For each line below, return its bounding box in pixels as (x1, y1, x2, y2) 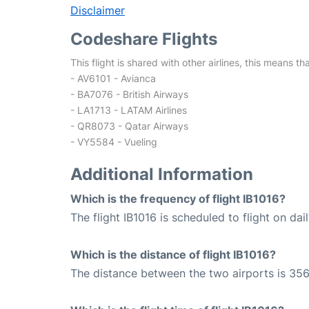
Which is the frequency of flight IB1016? (70, 192, 286, 206)
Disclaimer (70, 3, 125, 17)
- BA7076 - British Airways (70, 88, 188, 100)
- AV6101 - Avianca (70, 72, 156, 84)
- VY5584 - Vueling (70, 136, 157, 148)
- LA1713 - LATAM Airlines (70, 104, 187, 116)
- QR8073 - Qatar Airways (70, 120, 188, 132)
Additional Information (70, 164, 253, 184)
